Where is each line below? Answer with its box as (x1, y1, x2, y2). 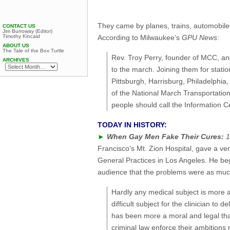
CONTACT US (3, 23, 35, 29)
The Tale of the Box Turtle (3, 48, 64, 53)
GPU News (182, 33, 217, 42)
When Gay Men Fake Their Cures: (107, 132, 224, 141)
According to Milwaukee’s (98, 33, 182, 42)
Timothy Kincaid (3, 33, 40, 39)
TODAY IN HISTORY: (98, 121, 167, 129)
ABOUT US (3, 43, 29, 48)
